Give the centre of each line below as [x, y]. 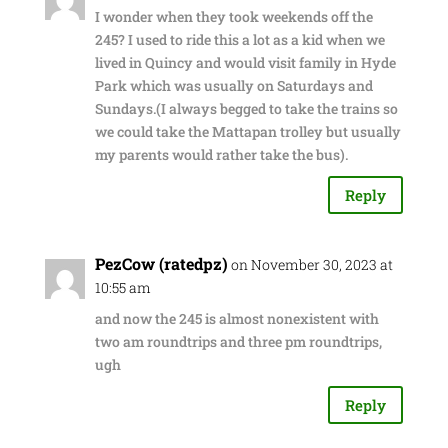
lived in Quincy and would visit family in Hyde [245, 62]
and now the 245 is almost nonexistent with [236, 318]
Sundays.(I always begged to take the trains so [246, 108]
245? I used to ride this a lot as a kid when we [239, 39]
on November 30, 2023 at [311, 264]
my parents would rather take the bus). [221, 154]
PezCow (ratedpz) [161, 263]
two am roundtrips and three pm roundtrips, [238, 341]
